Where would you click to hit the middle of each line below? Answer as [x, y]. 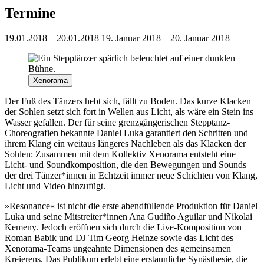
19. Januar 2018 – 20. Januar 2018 [166, 38]
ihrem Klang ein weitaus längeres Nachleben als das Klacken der [125, 143]
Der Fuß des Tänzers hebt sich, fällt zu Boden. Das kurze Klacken [128, 101]
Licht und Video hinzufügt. [55, 186]
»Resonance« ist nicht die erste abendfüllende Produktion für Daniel [131, 206]
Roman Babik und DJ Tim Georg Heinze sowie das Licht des [119, 237]
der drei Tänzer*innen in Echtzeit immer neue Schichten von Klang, [131, 175]
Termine [30, 13]
